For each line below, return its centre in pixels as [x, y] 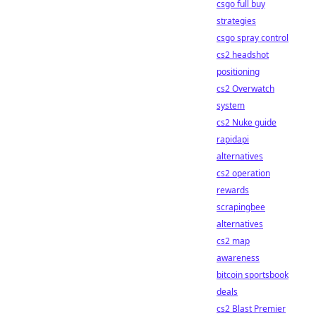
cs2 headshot [243, 55]
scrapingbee [241, 207]
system [231, 105]
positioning [238, 72]
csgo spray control [253, 38]
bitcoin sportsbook [253, 275]
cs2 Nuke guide [247, 122]
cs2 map [233, 241]
